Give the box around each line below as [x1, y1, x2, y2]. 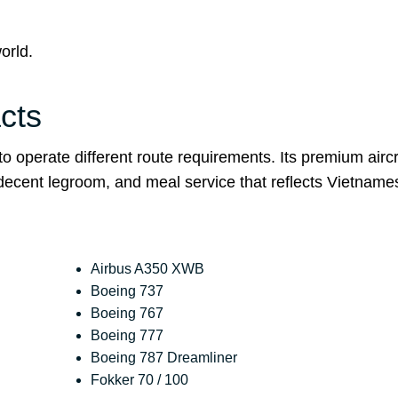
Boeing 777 [91, 328, 164, 344]
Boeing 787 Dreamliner [91, 350, 238, 366]
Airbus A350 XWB [91, 261, 205, 277]
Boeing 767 [91, 306, 164, 322]
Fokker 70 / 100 [91, 372, 189, 388]
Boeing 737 [91, 283, 164, 299]
